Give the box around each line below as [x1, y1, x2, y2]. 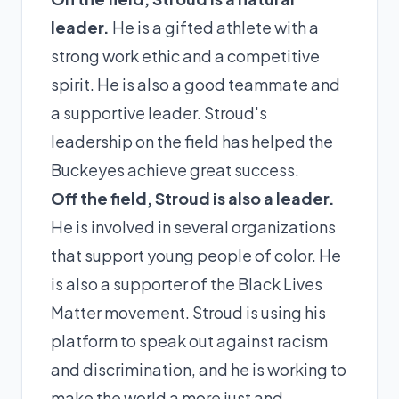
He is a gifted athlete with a [110, 16, 319, 37]
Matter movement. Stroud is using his [51, 301, 326, 322]
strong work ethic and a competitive [51, 45, 320, 66]
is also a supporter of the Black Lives [51, 273, 322, 294]
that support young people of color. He [51, 244, 341, 265]
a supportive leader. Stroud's [51, 102, 267, 123]
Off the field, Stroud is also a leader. [51, 187, 335, 208]
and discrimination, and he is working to [51, 358, 346, 379]
